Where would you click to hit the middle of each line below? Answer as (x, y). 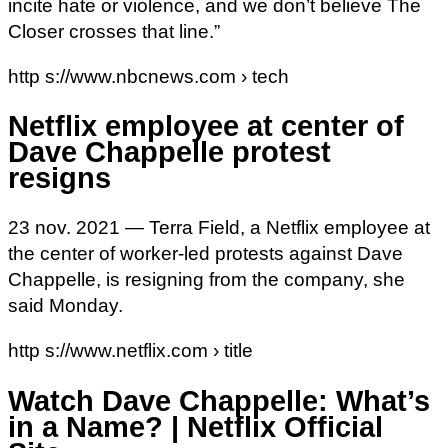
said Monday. (65, 306)
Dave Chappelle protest (169, 152)
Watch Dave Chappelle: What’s (219, 400)
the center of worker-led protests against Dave (205, 254)
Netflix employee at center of (206, 126)
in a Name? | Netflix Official (195, 426)
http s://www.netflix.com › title (130, 351)
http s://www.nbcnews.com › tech (148, 76)
